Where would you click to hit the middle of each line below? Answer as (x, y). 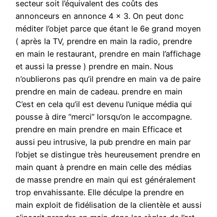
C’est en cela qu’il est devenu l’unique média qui (104, 104)
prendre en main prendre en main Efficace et (99, 130)
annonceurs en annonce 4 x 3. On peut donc (100, 16)
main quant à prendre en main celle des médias (104, 167)
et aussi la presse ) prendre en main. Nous (94, 67)
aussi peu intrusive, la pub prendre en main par (103, 142)
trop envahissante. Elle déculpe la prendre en (100, 193)
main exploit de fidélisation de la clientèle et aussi (108, 205)
